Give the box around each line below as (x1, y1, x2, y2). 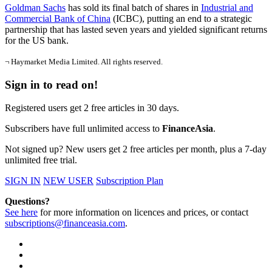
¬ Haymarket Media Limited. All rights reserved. (5, 57, 163, 66)
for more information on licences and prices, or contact (38, 207, 248, 218)
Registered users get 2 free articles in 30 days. (5, 103, 179, 114)
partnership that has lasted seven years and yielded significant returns (5, 24, 267, 35)
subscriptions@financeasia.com (5, 218, 125, 229)
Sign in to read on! (5, 78, 98, 91)
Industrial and (201, 2, 253, 13)
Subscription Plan (96, 175, 163, 186)
